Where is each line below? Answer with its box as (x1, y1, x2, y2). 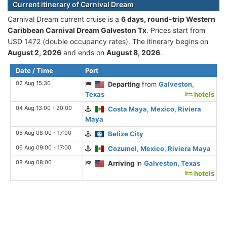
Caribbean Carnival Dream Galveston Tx (8, 25, 146, 34)
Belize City (108, 129, 144, 138)
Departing (108, 80, 140, 88)
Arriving (108, 159, 135, 167)
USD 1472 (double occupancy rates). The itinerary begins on (8, 36, 208, 46)
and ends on (61, 48, 106, 57)
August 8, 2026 (106, 48, 160, 57)
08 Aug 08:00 (16, 158, 52, 166)
